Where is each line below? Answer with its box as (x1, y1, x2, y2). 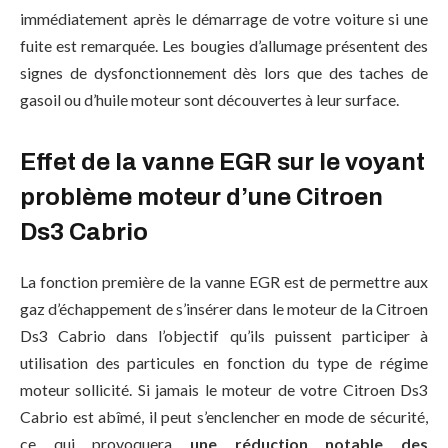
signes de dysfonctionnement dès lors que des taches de (20, 62, 428, 82)
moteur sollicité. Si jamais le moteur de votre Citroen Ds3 (20, 379, 428, 399)
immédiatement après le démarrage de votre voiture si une (20, 8, 428, 28)
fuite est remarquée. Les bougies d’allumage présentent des (20, 35, 428, 55)
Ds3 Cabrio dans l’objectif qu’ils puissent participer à (20, 325, 428, 345)
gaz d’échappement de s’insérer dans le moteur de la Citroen (20, 298, 428, 318)
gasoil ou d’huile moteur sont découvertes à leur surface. (20, 89, 399, 109)
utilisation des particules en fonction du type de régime (20, 352, 428, 372)
